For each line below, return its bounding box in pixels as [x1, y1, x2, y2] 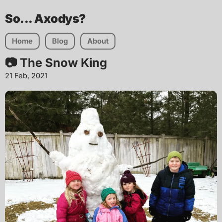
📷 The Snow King [5, 55, 107, 70]
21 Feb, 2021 [5, 71, 48, 81]
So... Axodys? [5, 11, 86, 26]
